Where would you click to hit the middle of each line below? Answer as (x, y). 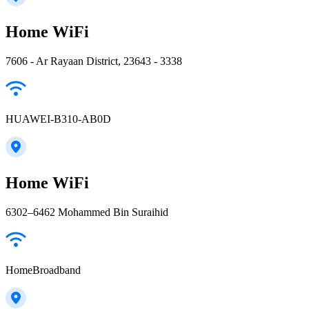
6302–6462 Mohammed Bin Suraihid (87, 212)
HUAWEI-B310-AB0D (58, 119)
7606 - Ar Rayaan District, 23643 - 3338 (94, 61)
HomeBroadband (43, 270)
